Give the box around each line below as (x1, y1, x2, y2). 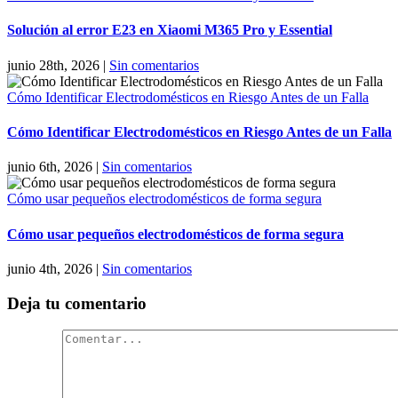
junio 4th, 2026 (7, 260, 92, 276)
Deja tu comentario (7, 293, 147, 313)
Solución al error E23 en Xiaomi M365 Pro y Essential (7, 22, 332, 38)
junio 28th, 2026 (7, 57, 99, 73)
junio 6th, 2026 (7, 159, 92, 175)
